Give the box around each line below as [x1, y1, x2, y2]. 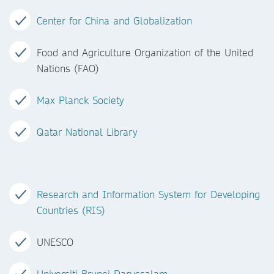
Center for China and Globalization [37, 14, 192, 27]
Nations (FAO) [37, 62, 99, 75]
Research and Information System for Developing [37, 188, 260, 201]
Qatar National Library [37, 125, 138, 138]
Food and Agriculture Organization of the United [37, 46, 253, 59]
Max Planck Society [37, 94, 124, 106]
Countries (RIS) [37, 204, 105, 217]
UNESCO [37, 235, 73, 248]
